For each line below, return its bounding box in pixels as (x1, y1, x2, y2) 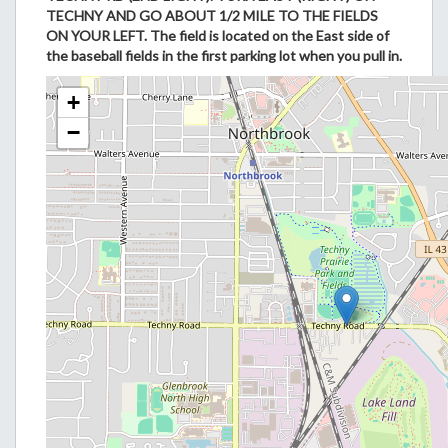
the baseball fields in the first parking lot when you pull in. (46, 47, 402, 64)
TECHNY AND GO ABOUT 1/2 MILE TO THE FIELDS (46, 7, 378, 24)
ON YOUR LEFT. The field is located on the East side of (46, 27, 389, 44)
